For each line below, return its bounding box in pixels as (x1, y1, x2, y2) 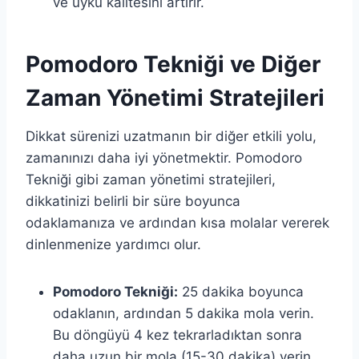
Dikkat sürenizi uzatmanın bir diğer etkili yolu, (26, 127, 317, 144)
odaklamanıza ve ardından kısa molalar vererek (26, 214, 329, 231)
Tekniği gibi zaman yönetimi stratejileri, (26, 171, 276, 188)
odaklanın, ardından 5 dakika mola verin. (53, 305, 314, 321)
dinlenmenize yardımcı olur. (26, 236, 201, 252)
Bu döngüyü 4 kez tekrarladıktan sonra (53, 326, 302, 343)
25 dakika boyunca (178, 283, 304, 300)
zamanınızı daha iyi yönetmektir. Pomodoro (26, 149, 302, 166)
